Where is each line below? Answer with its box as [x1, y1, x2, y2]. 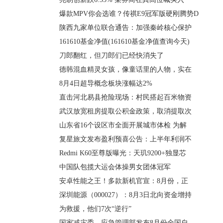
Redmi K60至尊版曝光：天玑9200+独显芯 [59, 149, 186, 157]
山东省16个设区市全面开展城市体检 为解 [59, 121, 187, 129]
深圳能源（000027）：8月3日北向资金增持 [59, 191, 192, 199]
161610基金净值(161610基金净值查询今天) [59, 38, 190, 45]
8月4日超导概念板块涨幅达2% [59, 80, 152, 87]
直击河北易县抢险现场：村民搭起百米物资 [59, 94, 192, 101]
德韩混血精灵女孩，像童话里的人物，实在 [59, 66, 192, 73]
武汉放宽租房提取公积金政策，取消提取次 [59, 108, 192, 115]
